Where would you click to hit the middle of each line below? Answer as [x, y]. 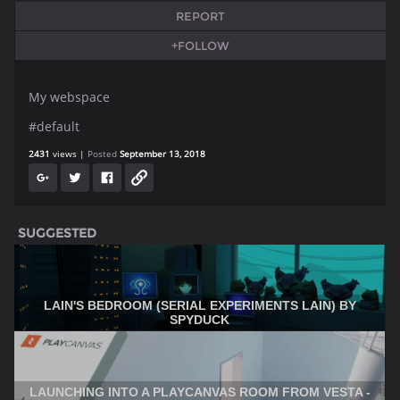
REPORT [200, 16]
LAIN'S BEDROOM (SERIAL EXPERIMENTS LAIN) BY [200, 305]
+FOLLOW [200, 46]
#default [54, 126]
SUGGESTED [57, 233]
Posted [104, 154]
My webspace [69, 97]
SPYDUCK [200, 320]
